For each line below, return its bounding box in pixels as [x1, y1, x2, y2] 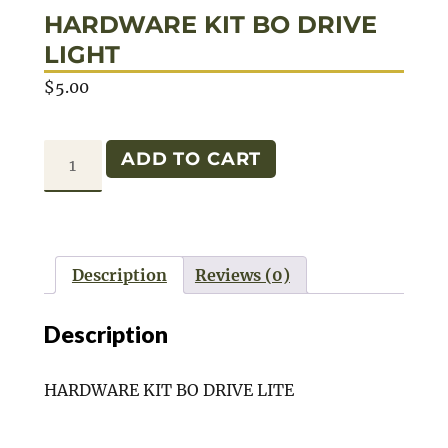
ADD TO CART [121, 147, 262, 170]
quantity [42, 282, 111, 303]
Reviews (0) [194, 264, 290, 285]
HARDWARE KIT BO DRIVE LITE [43, 379, 294, 400]
